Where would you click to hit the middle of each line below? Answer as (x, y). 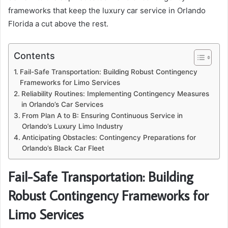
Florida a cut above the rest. (58, 23)
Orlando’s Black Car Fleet (63, 148)
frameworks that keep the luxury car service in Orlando (107, 10)
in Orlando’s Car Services (62, 104)
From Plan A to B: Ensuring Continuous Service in (102, 115)
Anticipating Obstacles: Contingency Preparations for (109, 137)
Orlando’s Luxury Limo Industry (72, 126)
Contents (34, 55)
